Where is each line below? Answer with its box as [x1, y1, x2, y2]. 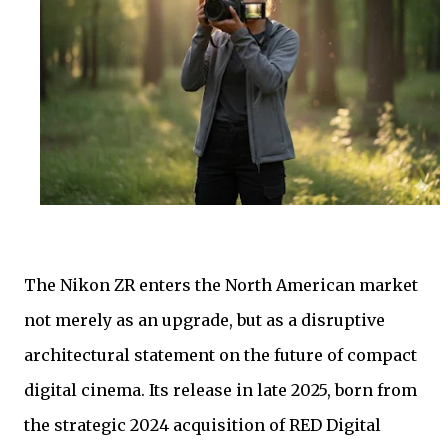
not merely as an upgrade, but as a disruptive [24, 310, 385, 331]
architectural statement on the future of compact [24, 345, 417, 366]
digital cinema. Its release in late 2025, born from [24, 380, 417, 401]
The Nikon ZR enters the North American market [24, 275, 418, 296]
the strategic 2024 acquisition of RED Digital [24, 415, 381, 436]
